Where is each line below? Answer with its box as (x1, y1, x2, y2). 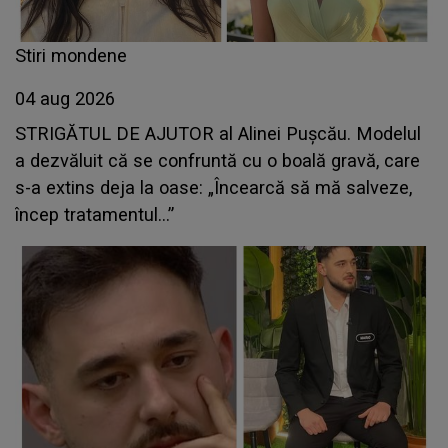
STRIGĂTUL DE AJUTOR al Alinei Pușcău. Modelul (15, 123, 421, 145)
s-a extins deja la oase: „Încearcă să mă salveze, (15, 177, 412, 199)
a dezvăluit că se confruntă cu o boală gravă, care (15, 150, 420, 172)
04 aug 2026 (15, 88, 115, 110)
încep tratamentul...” (15, 204, 174, 226)
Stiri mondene (15, 45, 127, 67)
